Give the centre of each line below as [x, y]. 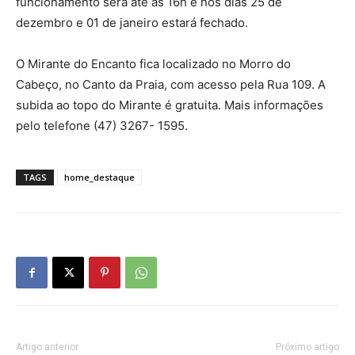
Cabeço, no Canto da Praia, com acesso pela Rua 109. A [171, 85]
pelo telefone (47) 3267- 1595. [102, 126]
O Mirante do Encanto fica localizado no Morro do [153, 64]
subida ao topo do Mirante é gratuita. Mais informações [170, 105]
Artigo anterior [47, 347]
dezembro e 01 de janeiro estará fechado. [132, 23]
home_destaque [99, 177]
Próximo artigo [307, 347]
